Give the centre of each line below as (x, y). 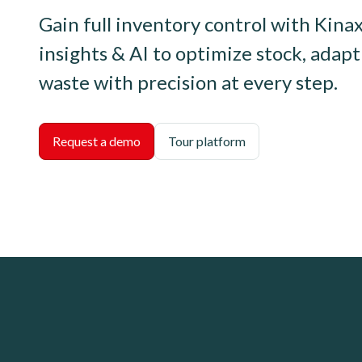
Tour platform (207, 141)
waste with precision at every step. (188, 82)
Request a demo (97, 141)
